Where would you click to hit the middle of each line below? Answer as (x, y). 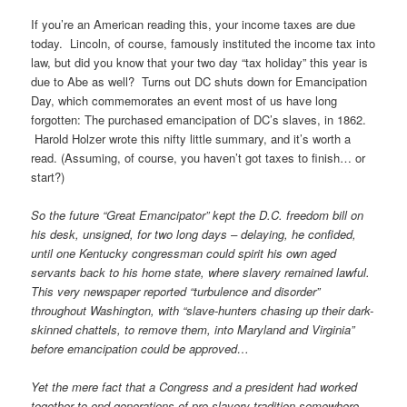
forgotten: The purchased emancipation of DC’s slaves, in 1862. (199, 120)
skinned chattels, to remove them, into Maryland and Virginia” (193, 330)
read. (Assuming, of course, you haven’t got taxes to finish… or (199, 158)
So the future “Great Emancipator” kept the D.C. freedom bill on (198, 215)
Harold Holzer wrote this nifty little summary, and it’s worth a (191, 139)
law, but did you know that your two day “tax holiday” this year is (200, 63)
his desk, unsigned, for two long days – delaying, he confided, (194, 234)
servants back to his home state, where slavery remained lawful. (201, 273)
